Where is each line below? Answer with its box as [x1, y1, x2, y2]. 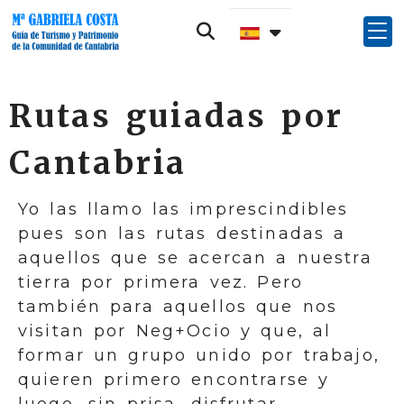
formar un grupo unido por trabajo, [18, 345, 380, 365]
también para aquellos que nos [18, 297, 338, 317]
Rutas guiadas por [9, 96, 344, 136]
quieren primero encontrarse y [18, 370, 330, 390]
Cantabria [9, 142, 188, 183]
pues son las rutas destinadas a [18, 224, 346, 243]
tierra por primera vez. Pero [18, 272, 304, 292]
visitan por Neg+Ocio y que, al [18, 321, 332, 341]
